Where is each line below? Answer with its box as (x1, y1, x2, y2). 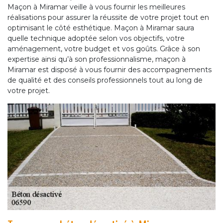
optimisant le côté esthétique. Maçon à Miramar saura (7, 23, 194, 33)
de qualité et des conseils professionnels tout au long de (7, 76, 203, 85)
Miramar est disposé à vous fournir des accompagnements (7, 65, 212, 75)
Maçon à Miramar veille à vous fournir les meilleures (7, 2, 185, 12)
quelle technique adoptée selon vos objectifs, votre (7, 34, 185, 43)
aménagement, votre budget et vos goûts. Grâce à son (7, 44, 200, 54)
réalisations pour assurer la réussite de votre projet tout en (7, 13, 209, 22)
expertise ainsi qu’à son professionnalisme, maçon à (7, 55, 186, 64)
